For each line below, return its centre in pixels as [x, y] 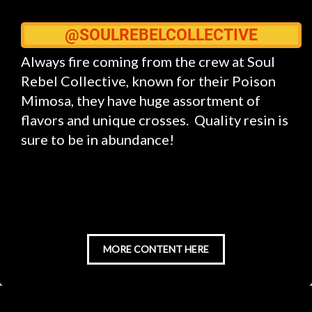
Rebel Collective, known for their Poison [148, 81]
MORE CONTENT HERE [156, 249]
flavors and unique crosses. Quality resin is [155, 120]
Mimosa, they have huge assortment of [141, 100]
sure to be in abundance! [97, 139]
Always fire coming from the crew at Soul [148, 61]
